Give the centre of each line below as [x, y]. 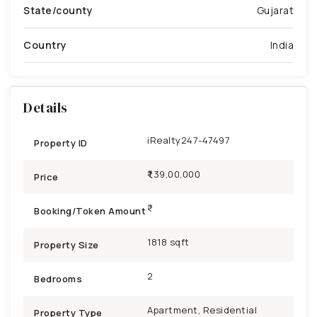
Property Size [67, 244]
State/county [58, 10]
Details [46, 107]
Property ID [61, 143]
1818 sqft [168, 242]
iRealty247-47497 [189, 140]
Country [45, 45]
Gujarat [275, 10]
